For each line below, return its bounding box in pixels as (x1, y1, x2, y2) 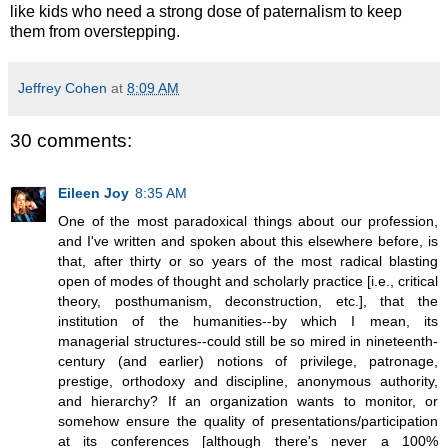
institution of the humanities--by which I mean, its (58, 312, 438, 329)
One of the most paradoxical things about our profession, (58, 212, 438, 229)
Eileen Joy (58, 184, 129, 201)
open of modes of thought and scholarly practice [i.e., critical (58, 272, 438, 289)
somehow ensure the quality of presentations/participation (58, 412, 438, 429)
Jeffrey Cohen (18, 80, 107, 97)
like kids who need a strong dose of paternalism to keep (10, 3, 402, 21)
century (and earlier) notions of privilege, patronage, (58, 352, 438, 369)
